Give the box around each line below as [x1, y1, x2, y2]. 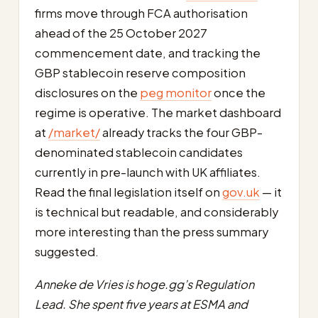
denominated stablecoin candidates [35, 144, 243, 160]
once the [212, 84, 265, 100]
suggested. [35, 243, 99, 259]
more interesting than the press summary [35, 224, 268, 239]
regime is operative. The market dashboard [35, 104, 281, 120]
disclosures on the [35, 84, 140, 100]
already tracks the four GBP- [100, 124, 263, 140]
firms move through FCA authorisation [35, 5, 248, 21]
